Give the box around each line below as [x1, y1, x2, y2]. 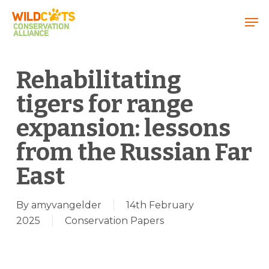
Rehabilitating [16, 66, 181, 95]
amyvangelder [31, 199, 101, 211]
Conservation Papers [64, 215, 164, 226]
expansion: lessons [16, 114, 231, 143]
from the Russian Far [16, 138, 252, 167]
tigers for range [16, 90, 193, 119]
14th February [125, 199, 194, 211]
